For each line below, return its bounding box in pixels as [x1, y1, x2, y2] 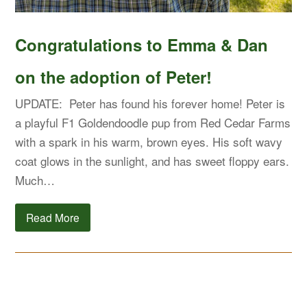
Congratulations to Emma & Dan [15, 33, 269, 57]
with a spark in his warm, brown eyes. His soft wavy [15, 133, 283, 151]
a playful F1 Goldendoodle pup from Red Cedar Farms [15, 114, 291, 132]
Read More [26, 210, 80, 225]
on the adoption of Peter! [15, 65, 212, 89]
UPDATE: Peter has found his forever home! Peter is [15, 95, 286, 112]
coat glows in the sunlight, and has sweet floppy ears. [15, 152, 290, 170]
